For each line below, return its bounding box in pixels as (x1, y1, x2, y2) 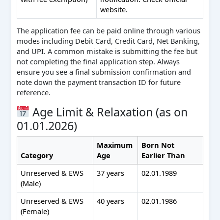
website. (100, 4, 128, 14)
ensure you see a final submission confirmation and (16, 67, 191, 77)
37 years (97, 168, 125, 178)
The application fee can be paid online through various (16, 26, 200, 36)
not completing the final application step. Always (16, 56, 180, 67)
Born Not (141, 140, 175, 150)
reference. (16, 87, 51, 98)
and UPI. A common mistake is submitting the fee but (16, 46, 197, 56)
